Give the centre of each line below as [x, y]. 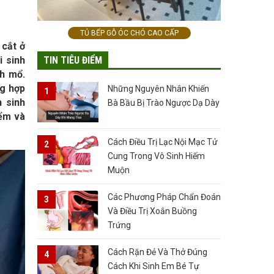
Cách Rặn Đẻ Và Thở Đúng [157, 252]
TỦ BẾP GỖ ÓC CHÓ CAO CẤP [129, 33]
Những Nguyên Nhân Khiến [158, 88]
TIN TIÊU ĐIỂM [73, 60]
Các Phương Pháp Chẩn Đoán [164, 197]
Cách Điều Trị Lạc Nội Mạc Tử [163, 142]
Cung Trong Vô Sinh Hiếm [156, 156]
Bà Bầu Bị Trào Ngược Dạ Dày [164, 102]
